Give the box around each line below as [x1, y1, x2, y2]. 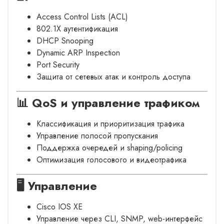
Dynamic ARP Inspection [36, 46, 120, 58]
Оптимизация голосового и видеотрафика [36, 153, 186, 165]
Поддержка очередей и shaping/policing [36, 141, 182, 153]
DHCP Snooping [36, 34, 93, 46]
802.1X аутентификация [36, 22, 118, 34]
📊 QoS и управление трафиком [16, 93, 199, 111]
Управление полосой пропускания [36, 129, 158, 141]
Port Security [36, 58, 79, 70]
